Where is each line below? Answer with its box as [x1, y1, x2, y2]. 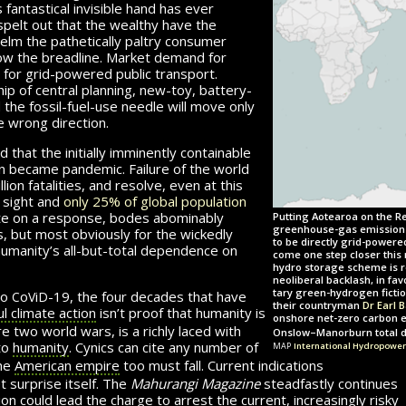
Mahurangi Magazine [130, 373, 260, 392]
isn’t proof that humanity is [96, 303, 266, 322]
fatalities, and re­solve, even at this [24, 175, 243, 194]
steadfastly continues [260, 373, 398, 392]
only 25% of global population [63, 191, 246, 210]
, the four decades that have [70, 286, 246, 305]
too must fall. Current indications [120, 355, 324, 374]
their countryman [273, 298, 362, 313]
